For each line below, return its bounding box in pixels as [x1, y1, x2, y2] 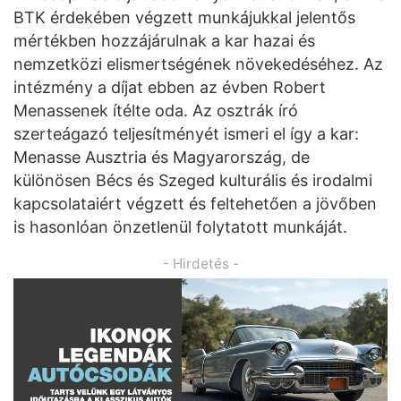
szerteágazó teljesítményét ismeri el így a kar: [13, 124, 359, 144]
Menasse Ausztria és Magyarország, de [13, 148, 310, 167]
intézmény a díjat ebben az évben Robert [13, 78, 326, 98]
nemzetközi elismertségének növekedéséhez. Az [13, 55, 383, 74]
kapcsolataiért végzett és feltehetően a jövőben [13, 194, 377, 214]
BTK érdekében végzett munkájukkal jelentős [13, 8, 355, 28]
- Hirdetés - [162, 255, 239, 273]
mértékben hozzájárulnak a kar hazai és [13, 31, 315, 51]
